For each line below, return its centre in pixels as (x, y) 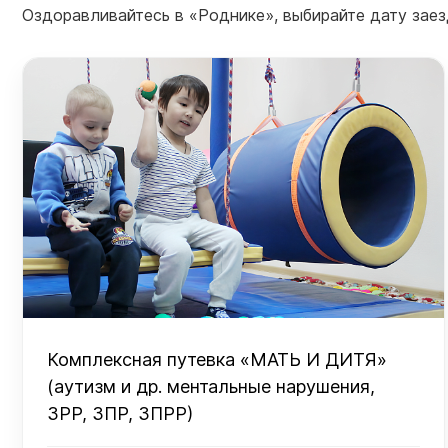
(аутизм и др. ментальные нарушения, (211, 386)
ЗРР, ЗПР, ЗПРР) (120, 413)
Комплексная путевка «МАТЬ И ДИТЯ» (217, 359)
